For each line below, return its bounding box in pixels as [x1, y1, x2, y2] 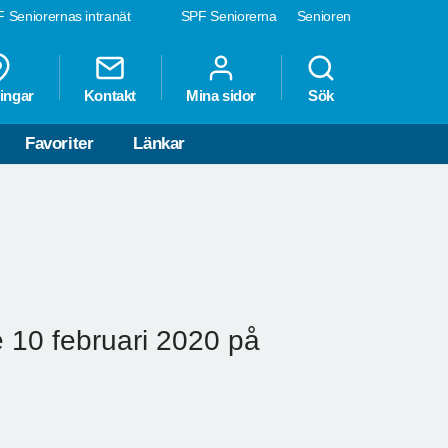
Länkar [133, 134, 186, 154]
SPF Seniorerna [180, 8, 277, 24]
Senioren [296, 8, 351, 24]
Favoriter [25, 134, 94, 154]
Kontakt [83, 87, 136, 105]
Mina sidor [186, 87, 256, 105]
